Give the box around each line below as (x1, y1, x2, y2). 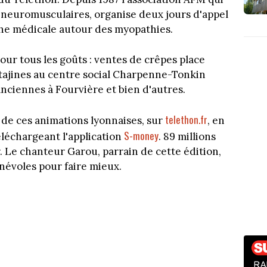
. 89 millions (159, 130, 216, 144)
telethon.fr (165, 112, 207, 128)
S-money (124, 128, 159, 144)
